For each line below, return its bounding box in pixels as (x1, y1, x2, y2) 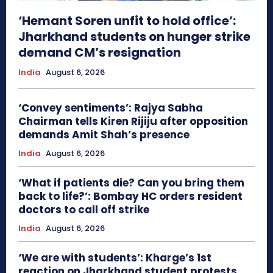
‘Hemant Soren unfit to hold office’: (18, 12, 236, 30)
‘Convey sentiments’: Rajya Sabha (18, 101, 203, 116)
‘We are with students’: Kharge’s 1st (18, 250, 211, 266)
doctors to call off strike (18, 202, 149, 218)
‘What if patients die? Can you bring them (18, 175, 244, 191)
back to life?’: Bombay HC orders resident (18, 189, 243, 204)
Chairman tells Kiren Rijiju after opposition (18, 114, 248, 129)
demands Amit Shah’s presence (18, 127, 190, 143)
